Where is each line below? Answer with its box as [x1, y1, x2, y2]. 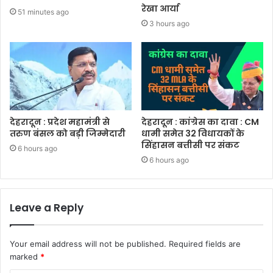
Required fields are [169, 239, 241, 249]
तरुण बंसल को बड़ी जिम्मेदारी [10, 127, 126, 140]
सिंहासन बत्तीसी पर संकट [141, 139, 239, 152]
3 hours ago [149, 18, 190, 28]
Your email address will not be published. [10, 239, 166, 249]
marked [10, 252, 40, 262]
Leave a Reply [10, 200, 83, 216]
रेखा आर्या [141, 2, 179, 15]
